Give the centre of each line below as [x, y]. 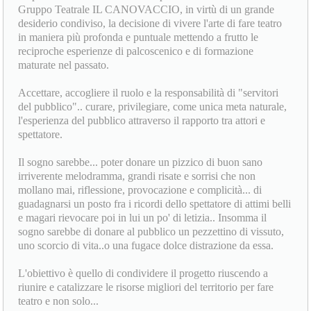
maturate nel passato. [64, 101]
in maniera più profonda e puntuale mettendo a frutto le [138, 74]
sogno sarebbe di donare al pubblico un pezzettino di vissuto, [151, 268]
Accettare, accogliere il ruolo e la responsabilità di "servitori [149, 129]
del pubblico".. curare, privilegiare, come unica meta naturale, [153, 143]
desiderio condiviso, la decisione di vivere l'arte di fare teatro [150, 60]
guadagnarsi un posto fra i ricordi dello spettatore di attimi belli [155, 240]
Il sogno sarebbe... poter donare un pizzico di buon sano [141, 199]
